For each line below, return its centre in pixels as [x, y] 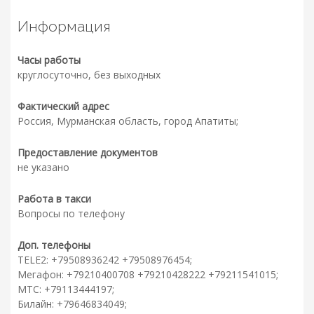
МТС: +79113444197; [66, 289]
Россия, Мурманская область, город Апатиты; [128, 121]
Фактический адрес [63, 107]
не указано [43, 168]
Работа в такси [54, 199]
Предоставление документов [88, 153]
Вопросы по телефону [71, 214]
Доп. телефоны [54, 245]
